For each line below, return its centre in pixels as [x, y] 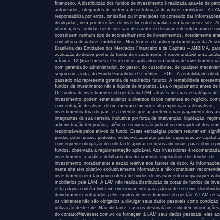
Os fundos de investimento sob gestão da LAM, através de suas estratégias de [136, 93]
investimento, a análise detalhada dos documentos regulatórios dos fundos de [135, 157]
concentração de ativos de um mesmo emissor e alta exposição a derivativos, [135, 106]
